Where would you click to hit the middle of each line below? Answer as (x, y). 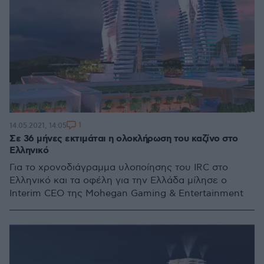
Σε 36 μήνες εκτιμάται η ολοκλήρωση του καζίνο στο (124, 139)
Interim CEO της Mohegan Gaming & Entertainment (126, 194)
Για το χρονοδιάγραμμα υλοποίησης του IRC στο (119, 168)
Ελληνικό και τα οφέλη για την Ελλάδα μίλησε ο (118, 181)
